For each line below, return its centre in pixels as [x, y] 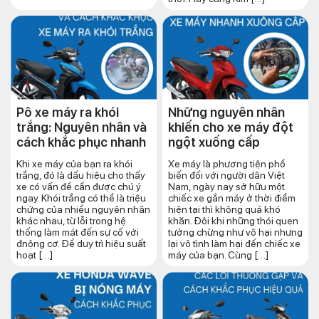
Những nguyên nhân [226, 112]
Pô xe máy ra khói [68, 112]
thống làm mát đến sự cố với [78, 232]
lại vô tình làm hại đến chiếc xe [234, 243]
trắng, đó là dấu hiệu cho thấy [81, 175]
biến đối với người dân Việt [226, 175]
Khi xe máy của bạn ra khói [74, 163]
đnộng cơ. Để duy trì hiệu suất [81, 243]
